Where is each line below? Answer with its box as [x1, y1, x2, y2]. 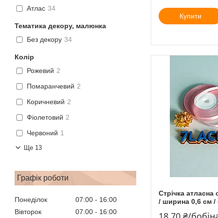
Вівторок [15, 208, 41, 216]
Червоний [27, 129, 58, 137]
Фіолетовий [27, 113, 63, 122]
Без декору [27, 36, 62, 44]
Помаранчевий [27, 82, 74, 91]
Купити [179, 12, 201, 20]
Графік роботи [17, 173, 69, 182]
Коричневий [27, 98, 65, 106]
